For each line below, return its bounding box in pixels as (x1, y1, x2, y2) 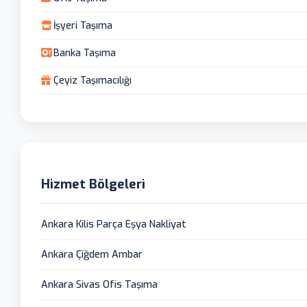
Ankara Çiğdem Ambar (41, 248, 143, 262)
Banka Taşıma (53, 46, 116, 60)
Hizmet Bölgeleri (41, 175, 145, 193)
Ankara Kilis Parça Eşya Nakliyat (41, 218, 186, 232)
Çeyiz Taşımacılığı (53, 73, 132, 87)
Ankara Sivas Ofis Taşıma (41, 278, 158, 292)
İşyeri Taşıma (53, 19, 112, 32)
